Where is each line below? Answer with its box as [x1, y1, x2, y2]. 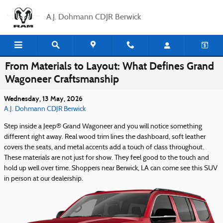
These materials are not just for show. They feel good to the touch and [4, 154, 209, 162]
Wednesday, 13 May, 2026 [4, 95, 83, 103]
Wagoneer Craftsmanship [5, 73, 119, 86]
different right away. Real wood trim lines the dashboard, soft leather [4, 133, 206, 141]
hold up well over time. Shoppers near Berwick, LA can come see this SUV [4, 165, 218, 172]
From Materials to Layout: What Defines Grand [5, 60, 214, 73]
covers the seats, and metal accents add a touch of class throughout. [4, 144, 204, 151]
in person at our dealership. [4, 175, 83, 183]
